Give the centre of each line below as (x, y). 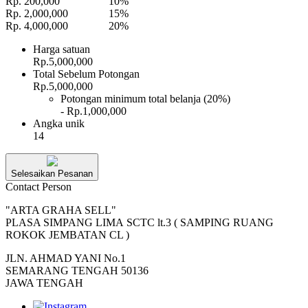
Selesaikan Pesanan (52, 173)
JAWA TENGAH (44, 283)
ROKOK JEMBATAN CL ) (67, 234)
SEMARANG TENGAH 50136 (77, 270)
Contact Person (38, 186)
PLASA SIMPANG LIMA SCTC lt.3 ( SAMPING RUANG (140, 222)
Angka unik (59, 123)
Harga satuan (62, 49)
